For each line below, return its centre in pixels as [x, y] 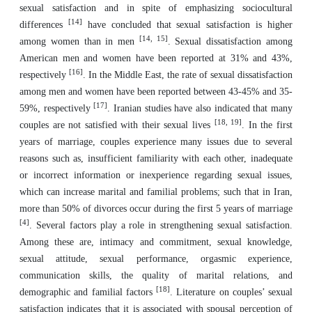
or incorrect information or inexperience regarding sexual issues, [156, 175]
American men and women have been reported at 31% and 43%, [156, 58]
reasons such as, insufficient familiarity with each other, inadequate [156, 158]
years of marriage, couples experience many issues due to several [156, 142]
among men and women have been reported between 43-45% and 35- [156, 92]
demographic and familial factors [88, 292]
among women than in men [79, 41]
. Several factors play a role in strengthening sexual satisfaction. [161, 225]
